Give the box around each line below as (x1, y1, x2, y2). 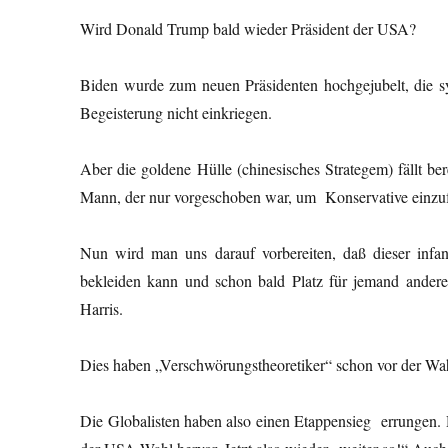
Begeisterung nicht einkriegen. (80, 101, 273, 123)
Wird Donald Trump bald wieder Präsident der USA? (80, 17, 417, 39)
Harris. (80, 297, 124, 319)
